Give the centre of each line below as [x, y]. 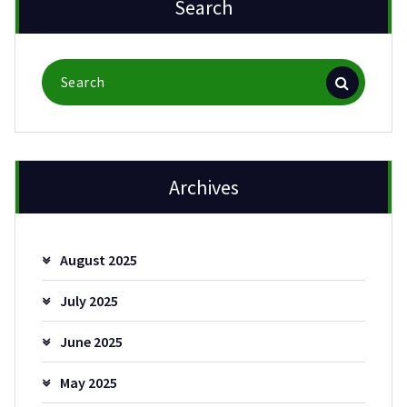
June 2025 [91, 341]
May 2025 [88, 382]
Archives [203, 188]
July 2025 [89, 300]
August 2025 [98, 259]
